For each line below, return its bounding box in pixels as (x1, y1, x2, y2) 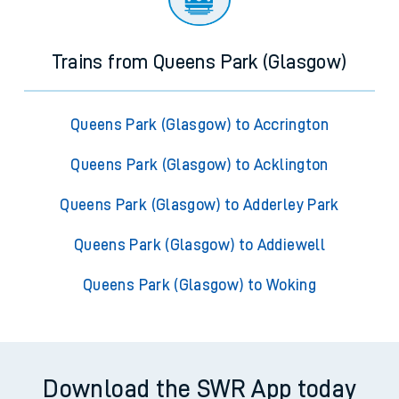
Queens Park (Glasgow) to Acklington (70, 157, 329, 174)
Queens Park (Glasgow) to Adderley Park (60, 197, 339, 214)
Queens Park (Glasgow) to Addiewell (74, 237, 325, 254)
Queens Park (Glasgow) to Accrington (69, 117, 330, 134)
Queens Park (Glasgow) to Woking (83, 277, 316, 294)
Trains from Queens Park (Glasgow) (52, 53, 347, 73)
